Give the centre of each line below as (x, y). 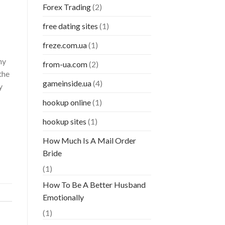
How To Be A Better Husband (94, 185)
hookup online (67, 102)
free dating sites (70, 26)
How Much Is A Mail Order (89, 141)
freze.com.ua (65, 45)
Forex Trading (67, 7)
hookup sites (64, 122)
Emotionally (63, 197)
